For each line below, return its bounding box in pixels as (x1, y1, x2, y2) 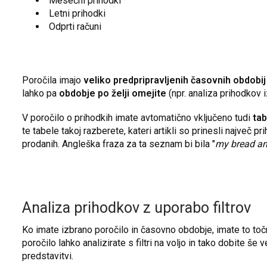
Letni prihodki (48, 8, 105, 20)
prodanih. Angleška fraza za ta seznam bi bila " (22, 138, 215, 150)
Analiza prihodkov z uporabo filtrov (22, 199, 251, 217)
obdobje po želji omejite (59, 88, 166, 100)
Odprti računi (48, 21, 101, 33)
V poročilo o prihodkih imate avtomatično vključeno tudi (22, 111, 253, 123)
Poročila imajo (22, 74, 83, 86)
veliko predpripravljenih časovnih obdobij (83, 74, 266, 86)
